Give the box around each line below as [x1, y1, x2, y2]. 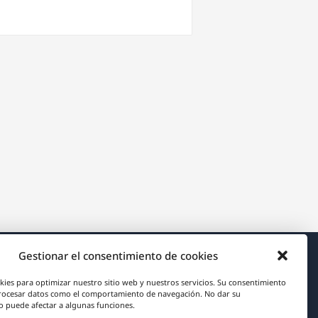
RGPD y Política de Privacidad [35, 294, 192, 310]
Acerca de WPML [103, 268, 192, 285]
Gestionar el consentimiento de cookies [18, 248, 218, 263]
